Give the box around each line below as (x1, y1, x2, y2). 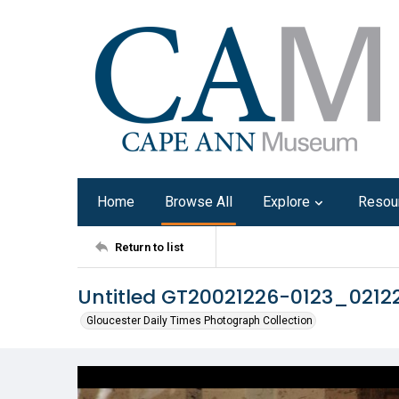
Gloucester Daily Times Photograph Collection (86, 314, 313, 327)
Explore (263, 193, 310, 210)
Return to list (115, 240, 183, 254)
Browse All (165, 193, 232, 210)
